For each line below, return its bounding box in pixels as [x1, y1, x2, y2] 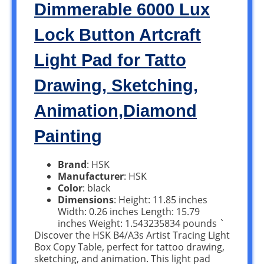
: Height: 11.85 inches [114, 193, 207, 207]
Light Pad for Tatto [34, 51, 186, 70]
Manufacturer [58, 170, 124, 183]
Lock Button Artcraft [34, 25, 201, 45]
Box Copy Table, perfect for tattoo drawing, [34, 240, 225, 254]
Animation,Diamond [34, 101, 197, 121]
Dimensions [58, 193, 114, 207]
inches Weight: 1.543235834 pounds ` [58, 217, 225, 230]
